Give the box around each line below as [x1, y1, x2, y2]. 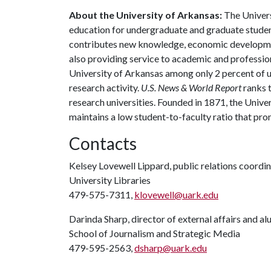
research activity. [69, 82, 141, 93]
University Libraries [69, 174, 151, 186]
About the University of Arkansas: [69, 9, 222, 21]
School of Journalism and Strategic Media [69, 227, 240, 239]
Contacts [69, 133, 137, 154]
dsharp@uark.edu [134, 242, 207, 253]
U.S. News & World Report [141, 82, 241, 93]
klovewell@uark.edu [134, 189, 218, 200]
